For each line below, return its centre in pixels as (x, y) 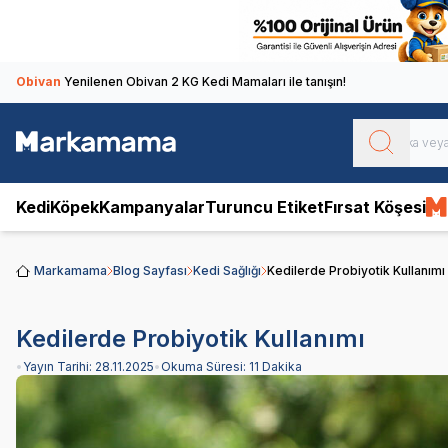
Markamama (70, 270)
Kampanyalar (152, 206)
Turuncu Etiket (264, 206)
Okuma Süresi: (205, 366)
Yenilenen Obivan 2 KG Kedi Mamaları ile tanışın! (205, 81)
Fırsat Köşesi (375, 206)
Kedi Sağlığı (227, 270)
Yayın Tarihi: (59, 366)
